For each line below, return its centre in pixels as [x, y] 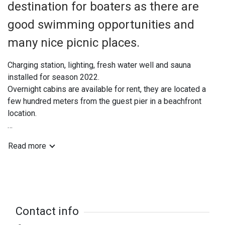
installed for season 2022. [53, 77]
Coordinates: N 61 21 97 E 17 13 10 [70, 138]
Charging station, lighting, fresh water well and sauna [99, 65]
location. [22, 114]
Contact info [47, 211]
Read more [27, 146]
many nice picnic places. [74, 43]
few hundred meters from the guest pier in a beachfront [104, 101]
